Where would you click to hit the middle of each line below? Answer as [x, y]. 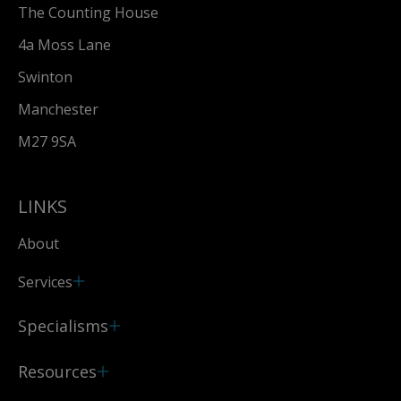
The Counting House [88, 13]
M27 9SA [47, 142]
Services [45, 282]
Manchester [58, 110]
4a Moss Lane [64, 45]
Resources [57, 371]
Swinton [45, 77]
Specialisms [63, 325]
